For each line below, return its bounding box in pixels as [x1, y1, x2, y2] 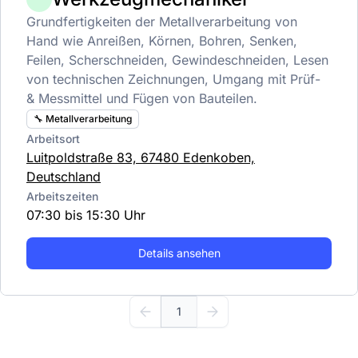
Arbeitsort [26, 131, 80, 145]
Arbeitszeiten [26, 189, 98, 203]
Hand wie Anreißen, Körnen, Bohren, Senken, [26, 33, 297, 50]
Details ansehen [137, 245, 221, 260]
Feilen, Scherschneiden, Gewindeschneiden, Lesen [26, 52, 328, 69]
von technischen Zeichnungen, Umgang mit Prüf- [26, 71, 320, 88]
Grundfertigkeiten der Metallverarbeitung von [26, 14, 297, 30]
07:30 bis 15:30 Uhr [26, 206, 145, 223]
